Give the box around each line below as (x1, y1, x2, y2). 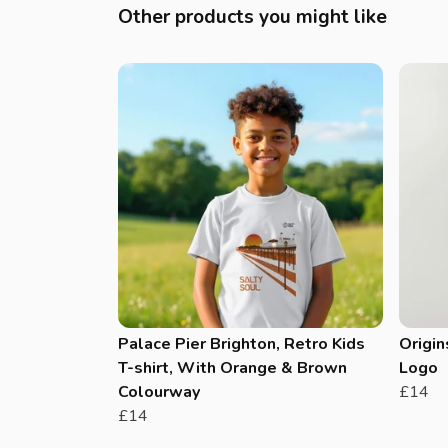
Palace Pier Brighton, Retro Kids (118, 333, 365, 356)
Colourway (118, 381, 200, 404)
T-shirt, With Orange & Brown (118, 357, 347, 380)
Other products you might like (118, 4, 387, 31)
